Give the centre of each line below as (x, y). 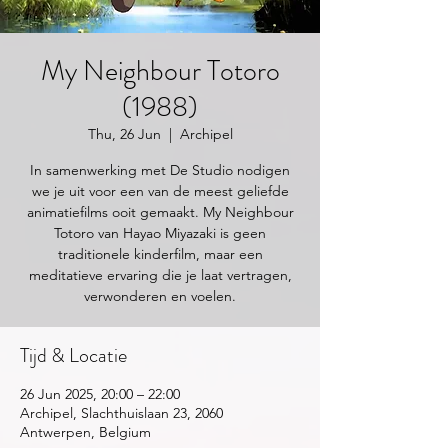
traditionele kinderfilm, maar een (160, 254)
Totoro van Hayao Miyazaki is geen (160, 233)
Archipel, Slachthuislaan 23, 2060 (121, 413)
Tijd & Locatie (73, 355)
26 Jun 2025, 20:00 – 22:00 (100, 394)
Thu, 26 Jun (124, 134)
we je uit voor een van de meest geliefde (160, 191)
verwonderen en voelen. (160, 296)
